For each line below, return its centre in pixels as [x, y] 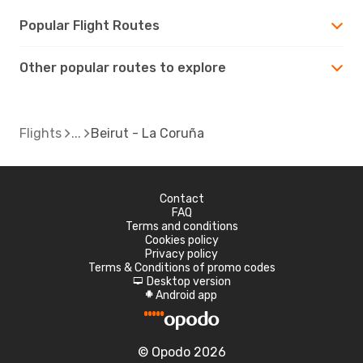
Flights [41, 133]
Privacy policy [181, 254]
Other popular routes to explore [123, 67]
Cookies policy [181, 240]
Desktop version [188, 281]
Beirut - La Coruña [147, 133]
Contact [181, 199]
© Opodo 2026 [181, 352]
